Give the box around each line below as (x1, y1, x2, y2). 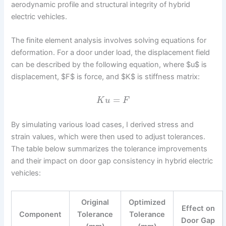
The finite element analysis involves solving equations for (11, 35, 207, 45)
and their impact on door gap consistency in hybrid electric (11, 156, 213, 165)
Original (81, 197, 109, 207)
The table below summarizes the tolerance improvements (11, 144, 208, 153)
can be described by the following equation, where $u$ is (11, 60, 207, 69)
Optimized (129, 197, 166, 207)
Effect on (181, 203, 215, 213)
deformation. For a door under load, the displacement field (11, 47, 210, 57)
